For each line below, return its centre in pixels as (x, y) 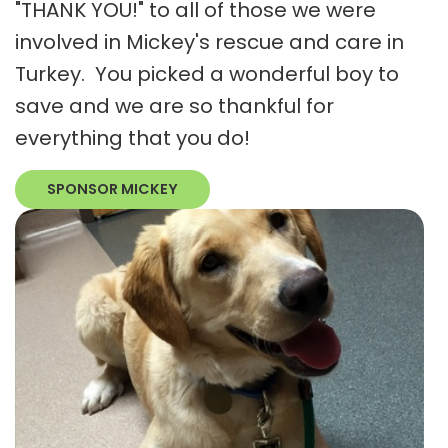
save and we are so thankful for (174, 105)
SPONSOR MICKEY (112, 188)
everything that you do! (132, 137)
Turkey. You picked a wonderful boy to (207, 73)
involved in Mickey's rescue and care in (209, 41)
